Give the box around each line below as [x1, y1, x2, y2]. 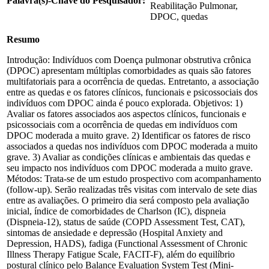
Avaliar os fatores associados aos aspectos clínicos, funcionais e [7, 108, 246, 119]
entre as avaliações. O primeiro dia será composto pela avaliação [7, 195, 249, 205]
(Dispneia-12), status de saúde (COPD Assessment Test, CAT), [7, 216, 245, 227]
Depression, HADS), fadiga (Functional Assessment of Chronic [7, 238, 247, 249]
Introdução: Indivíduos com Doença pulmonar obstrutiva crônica [7, 54, 251, 65]
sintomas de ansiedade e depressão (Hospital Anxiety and [7, 227, 223, 238]
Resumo [7, 34, 40, 44]
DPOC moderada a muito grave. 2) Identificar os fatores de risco [7, 130, 250, 141]
